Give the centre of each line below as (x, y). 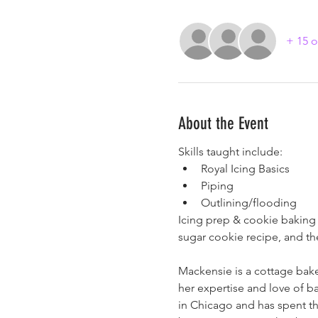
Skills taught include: (230, 152)
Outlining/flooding (248, 203)
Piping (217, 186)
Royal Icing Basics (245, 169)
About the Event (223, 124)
